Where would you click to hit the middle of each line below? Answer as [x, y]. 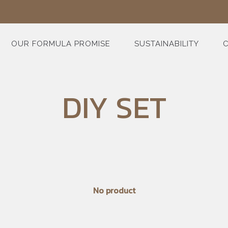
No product [114, 190]
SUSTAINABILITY [167, 44]
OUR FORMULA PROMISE [61, 44]
